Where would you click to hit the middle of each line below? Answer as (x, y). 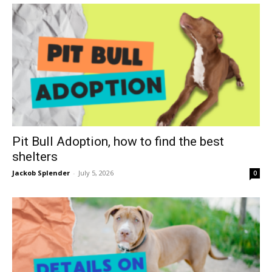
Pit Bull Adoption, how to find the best (118, 141)
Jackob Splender (41, 172)
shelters (35, 156)
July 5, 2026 (96, 172)
